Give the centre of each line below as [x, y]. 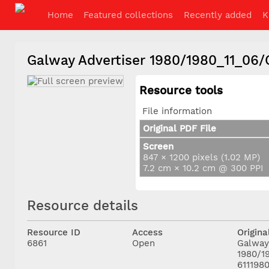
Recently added [218, 15]
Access [147, 233]
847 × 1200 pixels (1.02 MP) [201, 158]
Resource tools [181, 90]
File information [177, 111]
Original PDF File [180, 129]
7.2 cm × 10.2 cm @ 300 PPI [203, 168]
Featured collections [128, 15]
